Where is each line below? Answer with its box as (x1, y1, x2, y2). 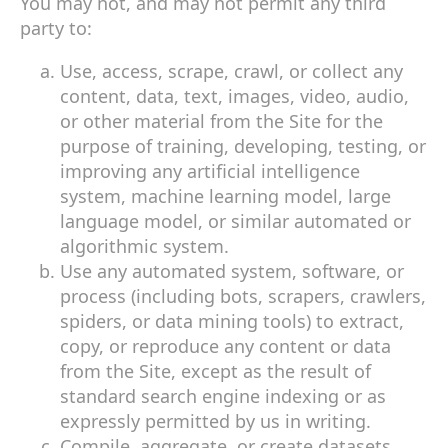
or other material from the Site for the (60, 108, 383, 133)
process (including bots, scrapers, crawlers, (60, 283, 426, 308)
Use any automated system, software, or (60, 258, 404, 283)
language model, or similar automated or (60, 208, 411, 233)
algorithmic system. (60, 233, 229, 258)
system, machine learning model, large (60, 183, 391, 208)
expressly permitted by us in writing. (60, 408, 371, 433)
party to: (20, 15, 92, 40)
